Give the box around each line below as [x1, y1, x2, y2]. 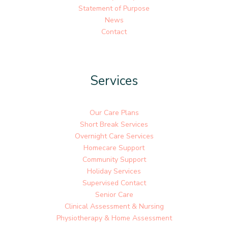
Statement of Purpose [78, 3, 150, 13]
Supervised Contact [82, 178, 146, 188]
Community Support [82, 155, 146, 165]
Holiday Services [87, 166, 141, 177]
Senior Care [95, 190, 133, 200]
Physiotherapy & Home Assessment [56, 213, 172, 223]
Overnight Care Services [74, 131, 154, 141]
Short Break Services [80, 120, 148, 130]
